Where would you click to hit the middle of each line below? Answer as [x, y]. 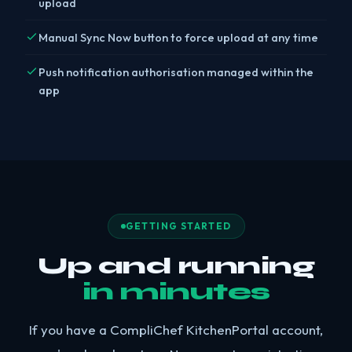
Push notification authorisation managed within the [176, 72]
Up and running [176, 266]
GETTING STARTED [178, 226]
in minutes [176, 291]
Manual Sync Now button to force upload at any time [178, 37]
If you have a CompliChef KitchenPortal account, [176, 330]
